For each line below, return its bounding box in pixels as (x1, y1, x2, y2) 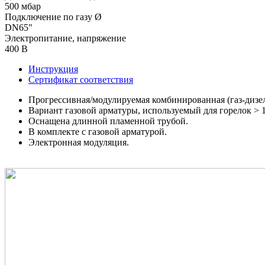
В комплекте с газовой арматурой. (28, 126, 167, 137)
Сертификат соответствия (28, 74, 133, 85)
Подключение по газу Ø (5, 11, 102, 22)
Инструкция (28, 63, 78, 74)
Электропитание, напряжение (5, 33, 126, 43)
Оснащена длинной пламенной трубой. (28, 115, 188, 126)
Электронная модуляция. (28, 137, 129, 147)
